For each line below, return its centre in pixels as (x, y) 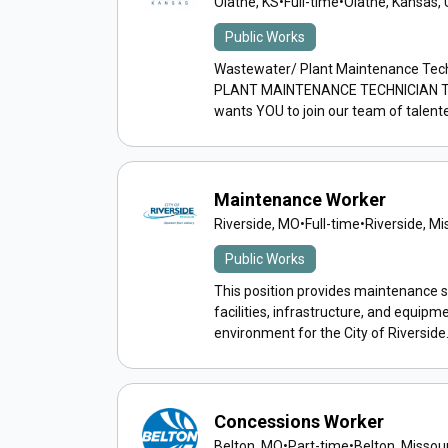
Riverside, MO (257, 224)
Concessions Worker (299, 421)
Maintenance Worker (300, 199)
